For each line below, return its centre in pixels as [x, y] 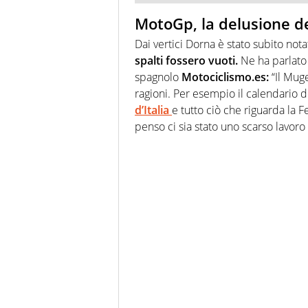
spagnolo [158, 77]
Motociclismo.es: [225, 77]
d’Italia [153, 110]
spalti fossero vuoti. [186, 61]
